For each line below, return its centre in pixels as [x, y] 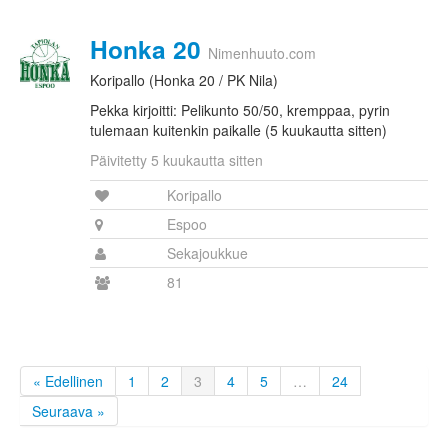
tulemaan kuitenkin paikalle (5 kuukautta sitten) [238, 130]
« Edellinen [68, 381]
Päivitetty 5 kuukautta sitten [176, 160]
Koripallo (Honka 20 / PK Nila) [184, 80]
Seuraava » [68, 411]
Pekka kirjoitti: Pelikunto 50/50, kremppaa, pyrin [240, 110]
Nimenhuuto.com [262, 53]
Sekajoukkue [207, 253]
